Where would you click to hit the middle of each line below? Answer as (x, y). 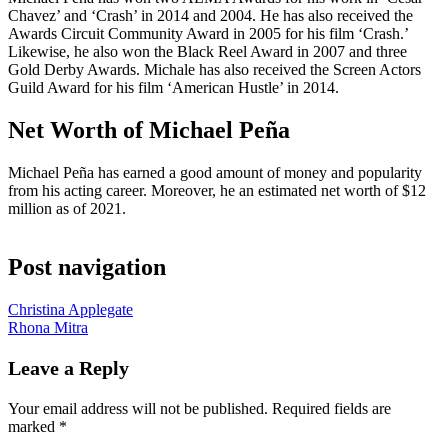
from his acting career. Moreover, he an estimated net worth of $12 (217, 191)
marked (33, 426)
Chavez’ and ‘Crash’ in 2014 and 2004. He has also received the (210, 16)
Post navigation (87, 266)
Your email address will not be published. (138, 408)
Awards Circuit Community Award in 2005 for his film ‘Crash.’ (208, 34)
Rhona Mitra (48, 327)
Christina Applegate (70, 309)
